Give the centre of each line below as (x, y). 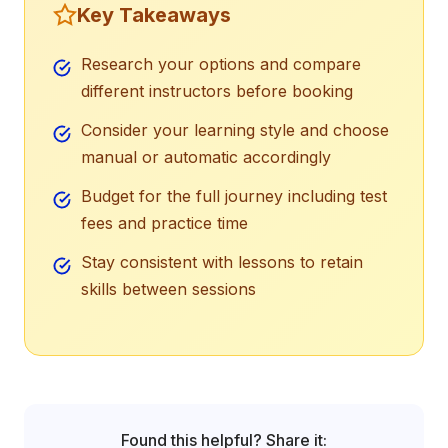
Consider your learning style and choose (235, 130)
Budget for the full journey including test (234, 196)
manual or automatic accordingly (206, 157)
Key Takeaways (154, 15)
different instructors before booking (217, 91)
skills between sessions (168, 289)
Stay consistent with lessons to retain (222, 262)
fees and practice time (164, 223)
